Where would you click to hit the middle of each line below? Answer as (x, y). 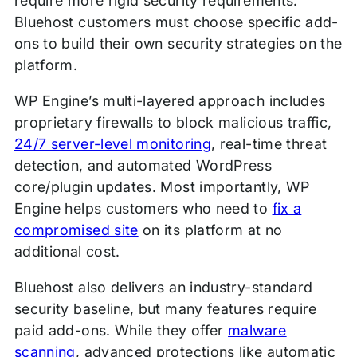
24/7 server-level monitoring (112, 144)
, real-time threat (269, 144)
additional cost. (67, 252)
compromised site (76, 230)
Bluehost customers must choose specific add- (176, 22)
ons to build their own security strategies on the (178, 44)
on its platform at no (210, 230)
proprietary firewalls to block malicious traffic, (173, 123)
